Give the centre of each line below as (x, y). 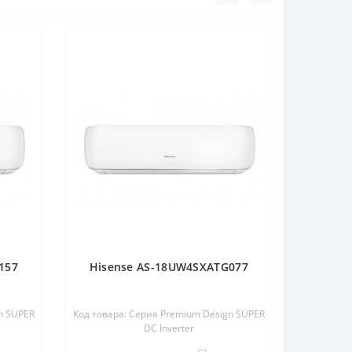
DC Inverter (169, 328)
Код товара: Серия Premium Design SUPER (169, 314)
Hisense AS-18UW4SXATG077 (169, 267)
